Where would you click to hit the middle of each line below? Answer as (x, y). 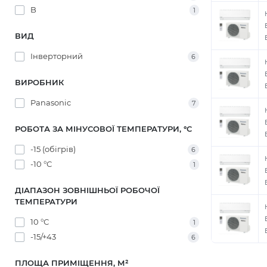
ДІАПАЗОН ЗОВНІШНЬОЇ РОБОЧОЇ (87, 190)
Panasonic (51, 103)
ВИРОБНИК (39, 82)
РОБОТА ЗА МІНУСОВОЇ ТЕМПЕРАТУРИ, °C (103, 129)
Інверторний (57, 56)
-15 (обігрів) (53, 149)
